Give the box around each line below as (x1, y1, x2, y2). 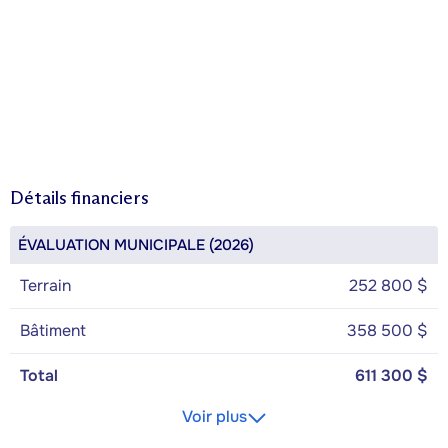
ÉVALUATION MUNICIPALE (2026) (18, 234, 254, 255)
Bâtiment (20, 319, 86, 341)
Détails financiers (10, 186, 149, 209)
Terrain (20, 274, 71, 296)
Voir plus (181, 405, 247, 427)
